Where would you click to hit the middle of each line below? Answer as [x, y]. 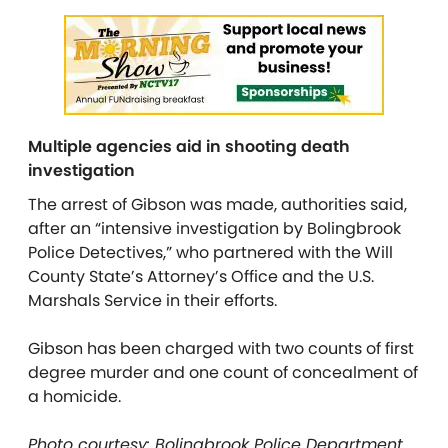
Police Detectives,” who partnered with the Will [210, 253]
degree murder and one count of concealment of [223, 373]
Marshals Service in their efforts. [152, 301]
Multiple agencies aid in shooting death [189, 147]
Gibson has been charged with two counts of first [221, 349]
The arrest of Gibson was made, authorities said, [217, 205]
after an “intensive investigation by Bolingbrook [214, 229]
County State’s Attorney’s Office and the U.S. [201, 277]
